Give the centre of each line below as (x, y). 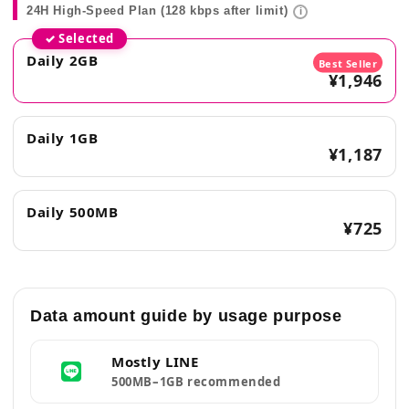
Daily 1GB (63, 138)
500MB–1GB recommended (196, 382)
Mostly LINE (155, 362)
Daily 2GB (63, 60)
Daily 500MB (73, 212)
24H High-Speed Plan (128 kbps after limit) (157, 10)
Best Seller (348, 63)
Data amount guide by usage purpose (186, 316)
